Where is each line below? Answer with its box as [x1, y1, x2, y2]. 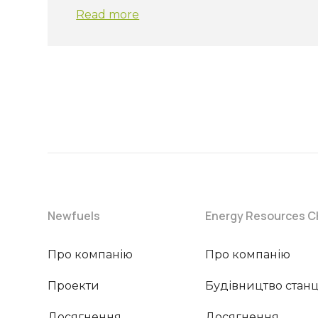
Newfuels [48, 208, 101, 224]
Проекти [48, 279, 100, 292]
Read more [76, 8, 140, 21]
